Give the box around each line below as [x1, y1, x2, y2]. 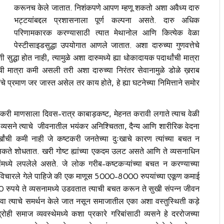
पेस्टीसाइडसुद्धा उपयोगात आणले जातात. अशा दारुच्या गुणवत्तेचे [13, 40, 200, 50]
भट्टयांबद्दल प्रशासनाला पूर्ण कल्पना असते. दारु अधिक [13, 15, 200, 25]
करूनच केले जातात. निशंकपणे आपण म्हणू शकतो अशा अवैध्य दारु [13, 2, 200, 12]
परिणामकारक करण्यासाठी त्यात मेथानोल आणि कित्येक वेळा [13, 27, 200, 37]
